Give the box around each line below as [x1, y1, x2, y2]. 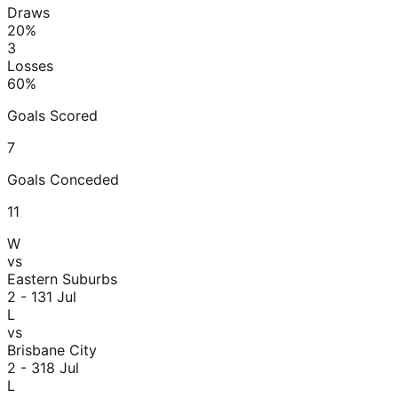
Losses [7, 56, 53, 75]
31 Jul [37, 287, 76, 306]
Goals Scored [7, 106, 98, 124]
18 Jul [40, 358, 79, 377]
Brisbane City [7, 340, 97, 359]
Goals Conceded [7, 170, 119, 188]
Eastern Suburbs [7, 269, 117, 288]
